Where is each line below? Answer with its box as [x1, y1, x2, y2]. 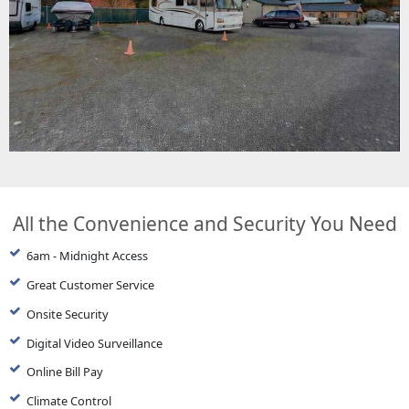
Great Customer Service [26, 276, 154, 293]
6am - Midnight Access [26, 247, 148, 265]
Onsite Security [26, 305, 109, 322]
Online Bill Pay [26, 363, 103, 381]
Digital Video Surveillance [26, 334, 163, 351]
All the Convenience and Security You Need [12, 211, 397, 237]
